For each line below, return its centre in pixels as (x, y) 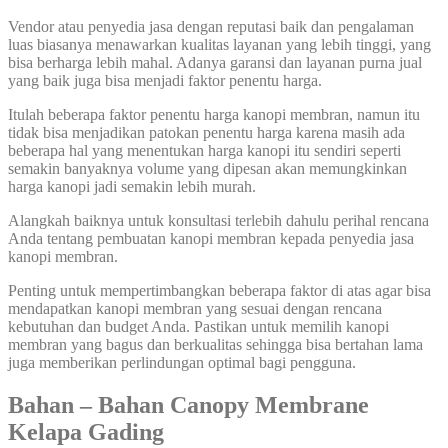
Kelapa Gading (86, 431)
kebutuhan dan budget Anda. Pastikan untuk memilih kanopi (198, 327)
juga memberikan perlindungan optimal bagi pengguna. (182, 363)
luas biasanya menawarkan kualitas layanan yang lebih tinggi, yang (219, 45)
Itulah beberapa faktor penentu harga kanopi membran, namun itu (214, 115)
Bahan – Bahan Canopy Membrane (188, 404)
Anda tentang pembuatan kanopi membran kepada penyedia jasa (211, 239)
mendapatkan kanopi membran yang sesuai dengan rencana (195, 309)
